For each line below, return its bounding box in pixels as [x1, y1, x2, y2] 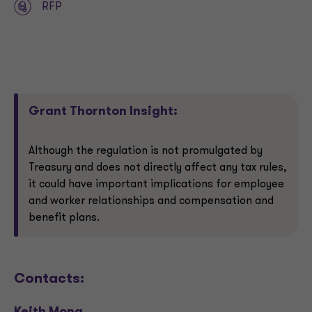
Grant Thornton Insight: [29, 105, 178, 118]
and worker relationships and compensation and [29, 196, 274, 207]
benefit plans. [29, 212, 100, 224]
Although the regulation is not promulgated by [29, 146, 263, 157]
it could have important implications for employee [29, 179, 284, 190]
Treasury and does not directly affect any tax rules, [29, 162, 286, 173]
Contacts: [14, 272, 84, 286]
